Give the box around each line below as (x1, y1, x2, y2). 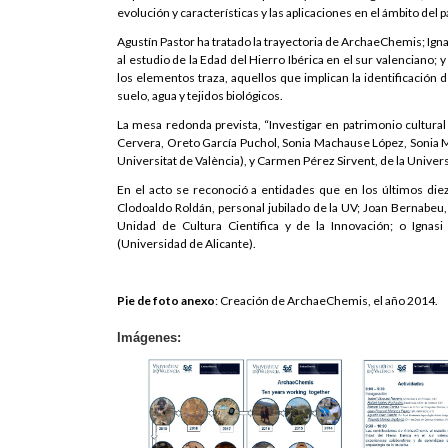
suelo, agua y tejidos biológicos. (117, 87, 283, 103)
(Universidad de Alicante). (117, 235, 256, 251)
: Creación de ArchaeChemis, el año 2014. (215, 292, 438, 308)
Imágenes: (117, 329, 181, 345)
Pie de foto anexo (117, 292, 215, 308)
